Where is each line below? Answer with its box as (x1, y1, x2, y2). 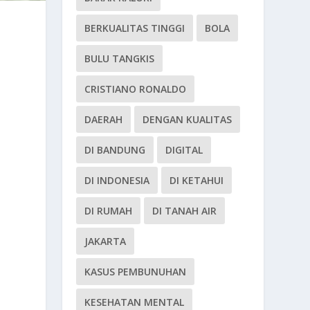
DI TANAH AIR (152, 203, 217, 217)
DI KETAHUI (170, 173, 224, 187)
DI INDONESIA (84, 173, 150, 187)
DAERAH (84, 112, 123, 126)
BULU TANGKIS (84, 51, 155, 65)
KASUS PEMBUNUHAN (84, 264, 187, 278)
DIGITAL (165, 143, 203, 156)
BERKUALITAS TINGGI (84, 21, 185, 35)
